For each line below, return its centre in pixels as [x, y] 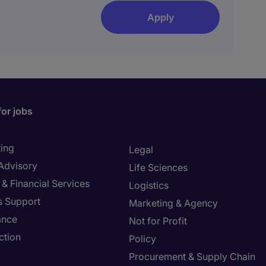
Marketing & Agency [173, 203]
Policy [142, 239]
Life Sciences [158, 167]
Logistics [149, 185]
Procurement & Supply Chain [192, 256]
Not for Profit [158, 221]
